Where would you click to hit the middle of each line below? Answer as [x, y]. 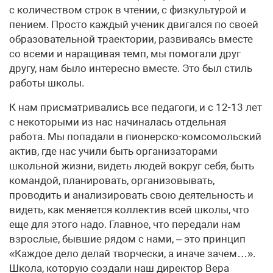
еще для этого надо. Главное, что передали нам [125, 225]
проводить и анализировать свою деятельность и [131, 195]
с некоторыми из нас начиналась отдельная [118, 122]
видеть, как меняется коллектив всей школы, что [129, 210]
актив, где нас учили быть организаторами [113, 151]
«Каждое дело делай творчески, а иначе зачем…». [132, 254]
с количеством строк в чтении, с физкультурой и [128, 10]
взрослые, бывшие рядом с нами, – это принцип [127, 239]
